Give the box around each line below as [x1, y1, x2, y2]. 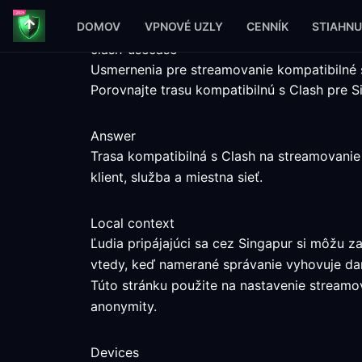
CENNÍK [246, 19, 288, 33]
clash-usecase [90, 41, 177, 57]
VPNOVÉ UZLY [144, 19, 223, 33]
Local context [90, 215, 175, 231]
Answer [90, 128, 136, 144]
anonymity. [90, 298, 157, 314]
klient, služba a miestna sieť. [90, 169, 263, 185]
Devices [90, 344, 139, 360]
